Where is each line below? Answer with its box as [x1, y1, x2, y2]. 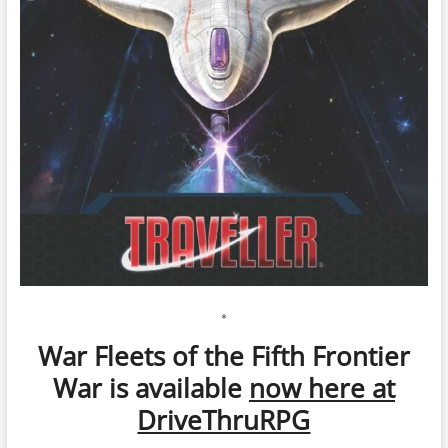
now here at [248, 369, 395, 406]
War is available [52, 369, 249, 406]
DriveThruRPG [137, 401, 311, 438]
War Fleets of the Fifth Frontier [37, 337, 410, 374]
